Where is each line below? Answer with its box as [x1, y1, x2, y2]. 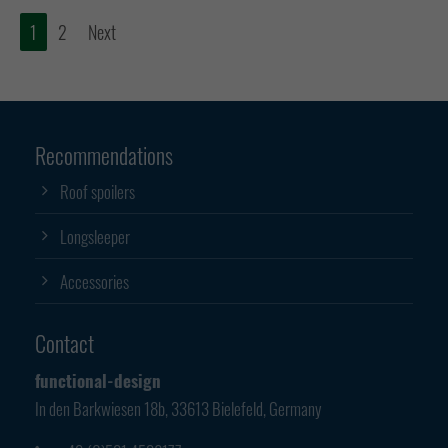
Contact [35, 326, 94, 359]
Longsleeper [60, 223, 130, 249]
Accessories [60, 268, 129, 294]
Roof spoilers [60, 178, 135, 204]
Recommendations [35, 138, 173, 171]
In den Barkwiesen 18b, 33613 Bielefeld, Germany [35, 395, 321, 421]
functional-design [35, 367, 161, 393]
